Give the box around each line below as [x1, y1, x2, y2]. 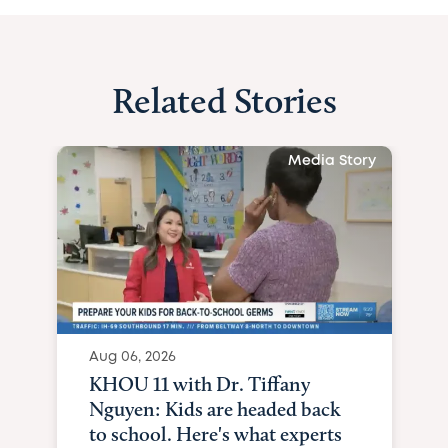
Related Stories [111, 78, 337, 123]
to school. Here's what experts [88, 422, 342, 446]
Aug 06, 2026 [88, 351, 176, 363]
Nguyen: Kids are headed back [88, 397, 341, 421]
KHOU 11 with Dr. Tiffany [88, 372, 310, 396]
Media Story [287, 155, 376, 168]
